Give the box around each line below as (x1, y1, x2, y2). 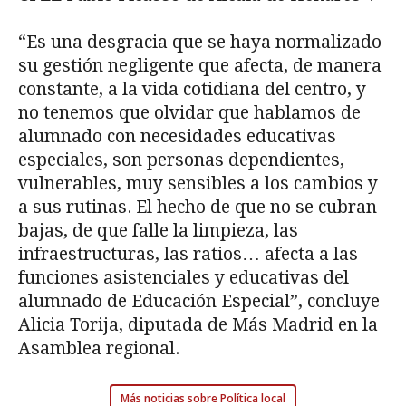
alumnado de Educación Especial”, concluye (18, 291, 380, 313)
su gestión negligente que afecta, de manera (18, 55, 382, 77)
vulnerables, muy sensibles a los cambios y (18, 173, 378, 195)
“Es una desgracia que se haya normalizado (18, 32, 382, 53)
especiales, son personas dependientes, (18, 150, 344, 171)
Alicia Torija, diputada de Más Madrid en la (18, 314, 378, 336)
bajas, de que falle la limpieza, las (18, 220, 298, 242)
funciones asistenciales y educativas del (18, 267, 349, 289)
